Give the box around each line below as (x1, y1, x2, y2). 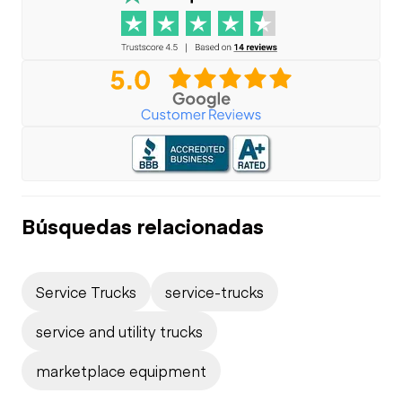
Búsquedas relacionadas (22, 210, 264, 240)
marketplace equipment (36, 360, 206, 380)
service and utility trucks (36, 320, 203, 341)
